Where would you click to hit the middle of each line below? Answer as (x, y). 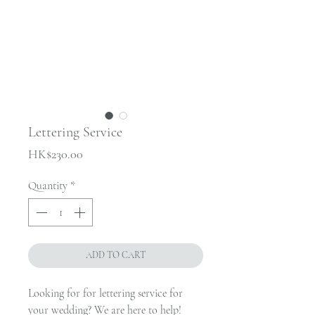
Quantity (48, 186)
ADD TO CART (116, 255)
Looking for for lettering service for (105, 293)
